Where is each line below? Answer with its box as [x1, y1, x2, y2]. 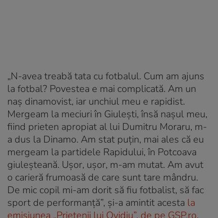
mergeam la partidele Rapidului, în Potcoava [7, 145, 197, 159]
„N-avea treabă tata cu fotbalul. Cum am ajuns [7, 69, 204, 83]
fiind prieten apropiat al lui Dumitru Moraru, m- [7, 120, 207, 133]
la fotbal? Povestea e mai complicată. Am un [7, 82, 196, 95]
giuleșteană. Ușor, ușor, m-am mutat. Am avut [7, 158, 203, 171]
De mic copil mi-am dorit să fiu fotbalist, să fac [7, 183, 204, 197]
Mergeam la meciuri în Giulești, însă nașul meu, [7, 107, 207, 121]
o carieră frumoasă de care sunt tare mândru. [7, 170, 198, 184]
